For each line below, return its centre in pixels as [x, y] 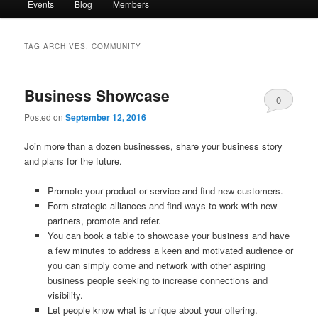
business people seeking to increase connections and [157, 280]
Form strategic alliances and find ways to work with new [162, 206]
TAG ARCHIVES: [58, 46]
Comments [285, 125]
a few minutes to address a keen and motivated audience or [170, 251]
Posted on [45, 116]
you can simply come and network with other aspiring [156, 265]
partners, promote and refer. [104, 221]
